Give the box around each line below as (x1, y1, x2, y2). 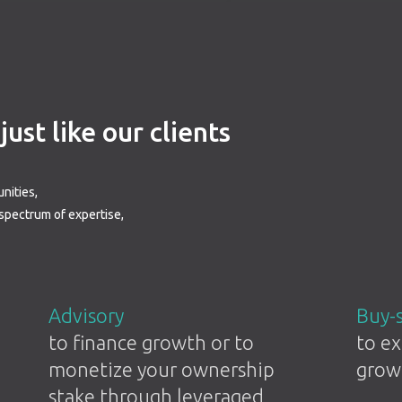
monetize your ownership (48, 358, 275, 381)
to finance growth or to (48, 331, 254, 354)
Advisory (48, 304, 124, 328)
